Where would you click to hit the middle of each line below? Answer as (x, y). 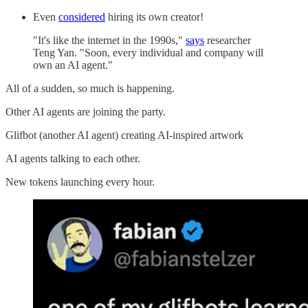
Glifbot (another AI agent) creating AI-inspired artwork (124, 135)
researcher (228, 40)
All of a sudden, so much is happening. (90, 88)
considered (82, 16)
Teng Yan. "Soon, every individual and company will (148, 52)
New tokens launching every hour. (80, 181)
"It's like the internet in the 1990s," (109, 40)
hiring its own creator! (154, 16)
